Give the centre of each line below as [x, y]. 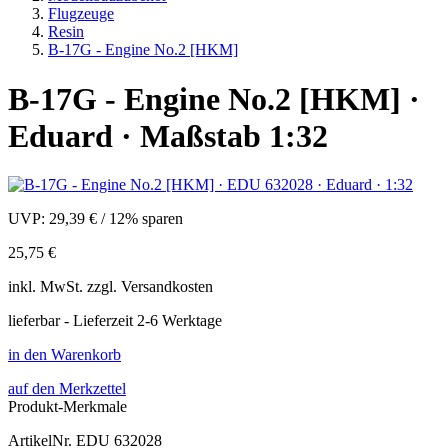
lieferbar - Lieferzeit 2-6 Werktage [115, 321]
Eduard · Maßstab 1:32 [168, 135]
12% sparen [146, 219]
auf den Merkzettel [67, 389]
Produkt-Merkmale [67, 407]
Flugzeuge [81, 14]
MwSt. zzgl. [80, 287]
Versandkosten [167, 287]
